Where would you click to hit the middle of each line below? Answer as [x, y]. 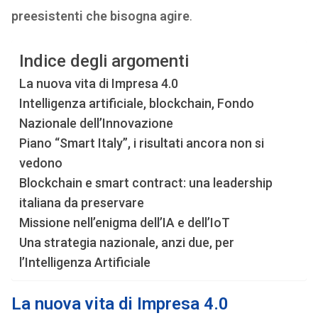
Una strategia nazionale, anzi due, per [126, 242]
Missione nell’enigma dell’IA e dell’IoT [124, 223]
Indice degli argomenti [104, 61]
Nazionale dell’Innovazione [96, 123]
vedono [40, 163]
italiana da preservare [81, 203]
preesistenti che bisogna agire [100, 16]
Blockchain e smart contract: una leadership [146, 183]
